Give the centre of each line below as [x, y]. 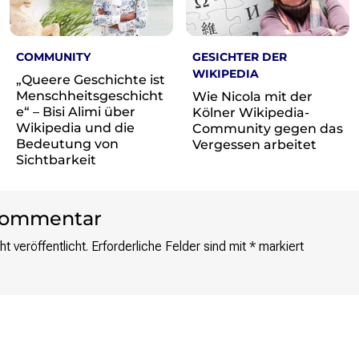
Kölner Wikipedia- [251, 112]
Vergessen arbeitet [254, 144]
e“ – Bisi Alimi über [76, 111]
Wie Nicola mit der [252, 96]
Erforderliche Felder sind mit [170, 246]
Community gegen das [268, 128]
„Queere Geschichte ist [91, 79]
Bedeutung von [67, 143]
